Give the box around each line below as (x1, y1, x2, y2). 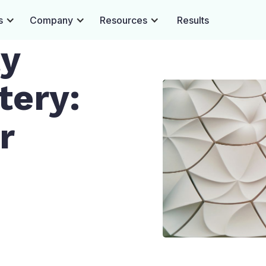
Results (177, 14, 209, 26)
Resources (100, 14, 147, 26)
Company (30, 14, 73, 26)
